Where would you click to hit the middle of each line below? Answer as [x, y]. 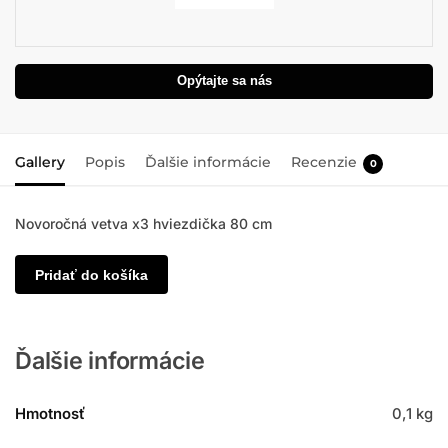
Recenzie [324, 162]
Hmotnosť [50, 413]
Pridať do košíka [91, 274]
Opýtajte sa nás [224, 81]
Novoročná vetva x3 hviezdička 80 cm [143, 223]
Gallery [40, 162]
